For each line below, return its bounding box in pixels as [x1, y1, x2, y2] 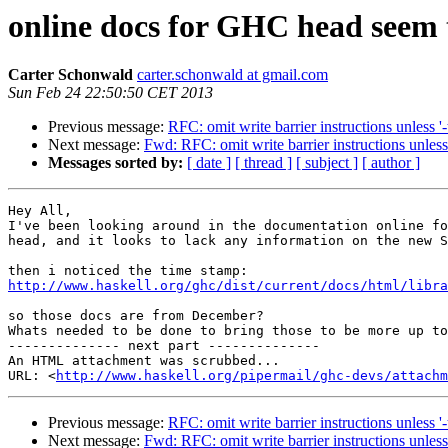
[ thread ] [235, 154, 292, 172]
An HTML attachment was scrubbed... [8, 353, 280, 369]
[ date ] [187, 154, 231, 172]
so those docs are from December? [8, 308, 264, 324]
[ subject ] [296, 154, 358, 172]
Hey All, [8, 203, 72, 219]
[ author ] [362, 154, 420, 172]
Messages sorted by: [48, 154, 183, 172]
